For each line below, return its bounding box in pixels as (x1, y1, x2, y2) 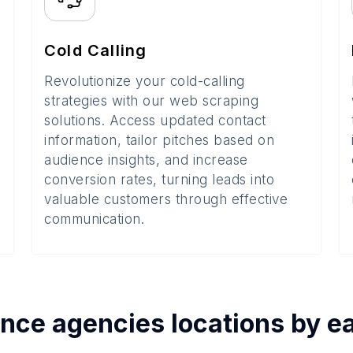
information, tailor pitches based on (44, 132, 274, 148)
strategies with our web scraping (44, 93, 258, 109)
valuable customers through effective (44, 191, 288, 207)
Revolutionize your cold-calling (44, 73, 245, 89)
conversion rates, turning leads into (44, 172, 274, 188)
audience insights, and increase (44, 152, 248, 168)
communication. (44, 211, 144, 227)
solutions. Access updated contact (44, 113, 266, 128)
